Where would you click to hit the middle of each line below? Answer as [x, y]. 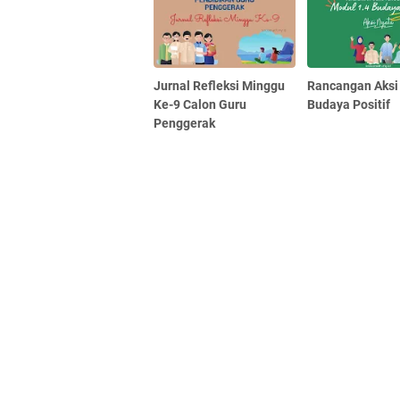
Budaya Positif [349, 104]
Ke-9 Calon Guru [200, 104]
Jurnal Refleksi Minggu [219, 85]
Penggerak [184, 123]
